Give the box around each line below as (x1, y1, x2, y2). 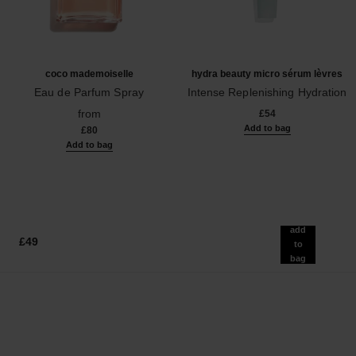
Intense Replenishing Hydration (187, 85, 347, 99)
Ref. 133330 (186, 99, 250, 113)
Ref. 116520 (8, 99, 71, 113)
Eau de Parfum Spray (34, 85, 144, 99)
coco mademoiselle (44, 68, 133, 79)
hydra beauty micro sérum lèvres (192, 68, 342, 79)
